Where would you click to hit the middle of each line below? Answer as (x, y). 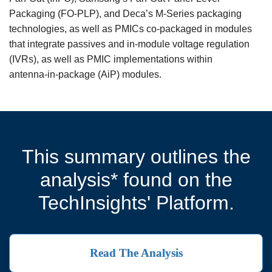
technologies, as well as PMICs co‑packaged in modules (131, 29)
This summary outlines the (136, 156)
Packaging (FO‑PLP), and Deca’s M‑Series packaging (125, 13)
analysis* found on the (136, 179)
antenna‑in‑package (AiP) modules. (85, 74)
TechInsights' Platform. (136, 202)
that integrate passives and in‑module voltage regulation (129, 44)
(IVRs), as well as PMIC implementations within (111, 59)
